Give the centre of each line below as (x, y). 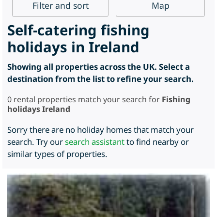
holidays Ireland (39, 109)
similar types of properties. (57, 154)
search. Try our (36, 142)
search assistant (95, 142)
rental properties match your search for (87, 99)
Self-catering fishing (78, 30)
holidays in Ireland (73, 47)
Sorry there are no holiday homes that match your (101, 130)
